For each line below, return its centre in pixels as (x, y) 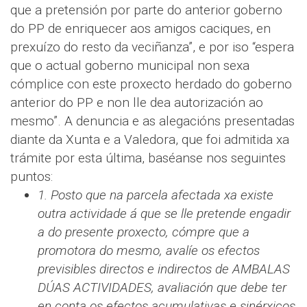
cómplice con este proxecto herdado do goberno (151, 84)
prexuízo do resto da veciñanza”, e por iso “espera (152, 47)
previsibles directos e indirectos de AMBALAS (164, 269)
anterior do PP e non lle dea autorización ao (137, 102)
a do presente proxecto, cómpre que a (144, 232)
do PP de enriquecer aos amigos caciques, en (140, 28)
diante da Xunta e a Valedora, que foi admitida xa (150, 139)
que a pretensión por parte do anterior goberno (146, 10)
